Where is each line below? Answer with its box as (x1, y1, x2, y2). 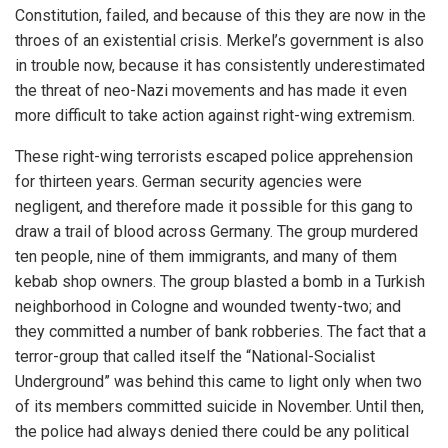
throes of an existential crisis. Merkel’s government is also (15, 31, 424, 50)
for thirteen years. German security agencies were (15, 172, 362, 191)
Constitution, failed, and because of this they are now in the (15, 6, 426, 25)
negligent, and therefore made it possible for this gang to (15, 197, 413, 216)
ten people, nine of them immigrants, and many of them (15, 247, 397, 266)
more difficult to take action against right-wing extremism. (15, 106, 415, 125)
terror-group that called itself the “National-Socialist (15, 347, 375, 366)
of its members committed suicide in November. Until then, (15, 397, 424, 416)
